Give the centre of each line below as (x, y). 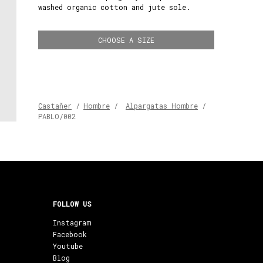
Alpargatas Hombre (162, 106)
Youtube (68, 246)
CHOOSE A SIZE (126, 40)
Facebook (70, 235)
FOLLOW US (72, 204)
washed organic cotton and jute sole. (114, 7)
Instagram (72, 223)
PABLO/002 (57, 117)
